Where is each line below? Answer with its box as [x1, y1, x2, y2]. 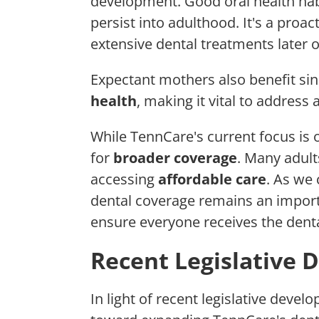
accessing [90, 169, 158, 189]
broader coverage [113, 147, 237, 167]
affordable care [158, 169, 266, 189]
